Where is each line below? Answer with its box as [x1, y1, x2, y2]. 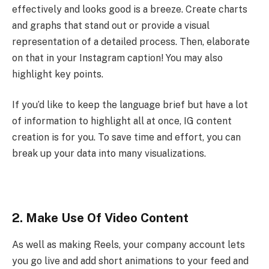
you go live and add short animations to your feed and [12, 255, 249, 267]
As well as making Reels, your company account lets [12, 238, 245, 250]
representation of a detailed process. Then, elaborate [12, 35, 250, 47]
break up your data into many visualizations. [12, 148, 206, 160]
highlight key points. [12, 68, 103, 80]
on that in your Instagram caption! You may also [12, 52, 223, 64]
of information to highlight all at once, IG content [12, 115, 232, 127]
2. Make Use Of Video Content [12, 211, 189, 226]
